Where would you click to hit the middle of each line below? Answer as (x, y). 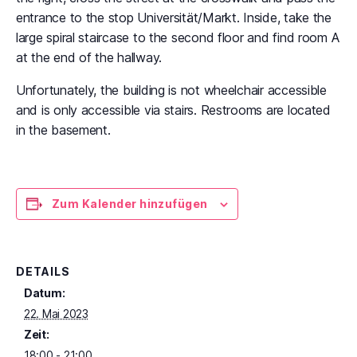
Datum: (45, 293)
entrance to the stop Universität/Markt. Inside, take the (174, 18)
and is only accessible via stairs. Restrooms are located (173, 110)
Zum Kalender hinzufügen (130, 204)
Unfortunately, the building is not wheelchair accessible (171, 90)
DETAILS (43, 271)
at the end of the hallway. (91, 57)
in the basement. (63, 130)
